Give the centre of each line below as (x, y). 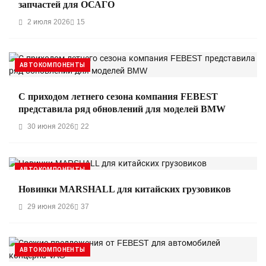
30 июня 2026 (50, 126)
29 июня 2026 (50, 206)
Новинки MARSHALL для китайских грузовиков (125, 189)
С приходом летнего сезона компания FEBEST (118, 96)
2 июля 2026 (48, 22)
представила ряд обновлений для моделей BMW (122, 109)
